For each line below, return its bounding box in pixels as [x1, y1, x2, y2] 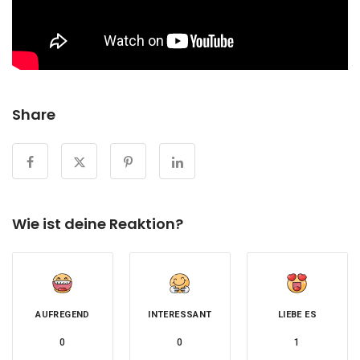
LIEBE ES [277, 309, 317, 320]
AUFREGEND [35, 309, 90, 320]
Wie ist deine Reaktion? [12, 213, 183, 234]
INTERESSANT [148, 309, 212, 320]
